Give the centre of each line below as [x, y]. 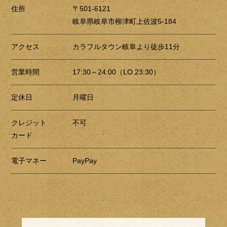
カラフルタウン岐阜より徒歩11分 [126, 47]
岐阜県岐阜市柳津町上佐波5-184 [125, 22]
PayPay [85, 161]
